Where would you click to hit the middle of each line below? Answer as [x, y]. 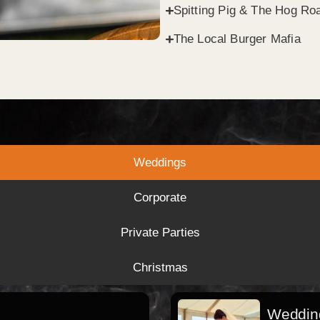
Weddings [160, 163]
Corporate [160, 198]
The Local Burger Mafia [237, 39]
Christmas [160, 268]
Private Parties [160, 233]
